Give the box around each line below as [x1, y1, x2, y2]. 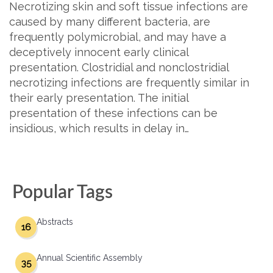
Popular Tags [12, 183, 113, 202]
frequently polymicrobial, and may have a [9, 30, 226, 43]
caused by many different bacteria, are [9, 15, 210, 28]
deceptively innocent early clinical [9, 46, 188, 58]
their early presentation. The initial [9, 91, 188, 104]
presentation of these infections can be [9, 107, 218, 119]
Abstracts [37, 217, 73, 227]
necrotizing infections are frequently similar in [9, 76, 249, 89]
